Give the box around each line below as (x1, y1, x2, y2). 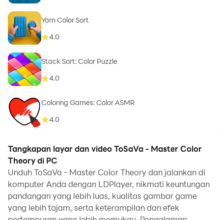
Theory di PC (8, 155, 57, 165)
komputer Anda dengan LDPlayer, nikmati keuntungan (8, 179, 210, 189)
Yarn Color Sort (41, 15, 89, 25)
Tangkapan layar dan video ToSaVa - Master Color (8, 143, 202, 154)
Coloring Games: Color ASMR (41, 98, 135, 108)
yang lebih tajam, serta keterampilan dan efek (8, 202, 179, 213)
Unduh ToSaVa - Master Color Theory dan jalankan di (8, 167, 205, 177)
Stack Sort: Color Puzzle (41, 56, 117, 66)
